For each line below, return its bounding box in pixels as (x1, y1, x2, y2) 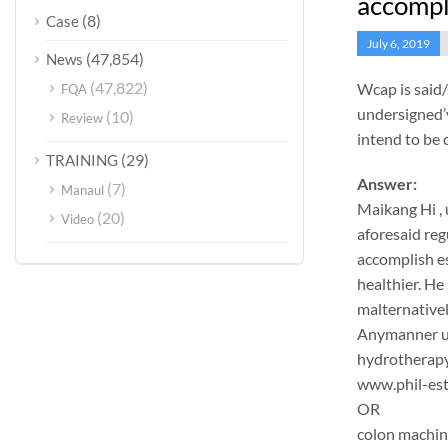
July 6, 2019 (366, 36, 430, 51)
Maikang (356, 199, 417, 218)
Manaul (61, 182, 104, 198)
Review (61, 110, 103, 126)
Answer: (356, 174, 417, 193)
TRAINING (46, 151, 118, 169)
